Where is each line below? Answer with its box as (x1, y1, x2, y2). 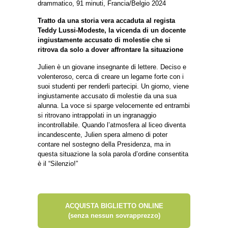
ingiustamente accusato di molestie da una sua (38, 92, 177, 100)
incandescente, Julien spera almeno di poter (38, 130, 167, 138)
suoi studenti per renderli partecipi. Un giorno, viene (38, 82, 189, 90)
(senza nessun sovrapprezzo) (68, 211, 160, 219)
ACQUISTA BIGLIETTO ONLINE (65, 202, 163, 210)
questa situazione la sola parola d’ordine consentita (38, 150, 188, 158)
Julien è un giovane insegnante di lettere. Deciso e (38, 63, 186, 71)
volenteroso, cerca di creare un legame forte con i (38, 72, 184, 80)
